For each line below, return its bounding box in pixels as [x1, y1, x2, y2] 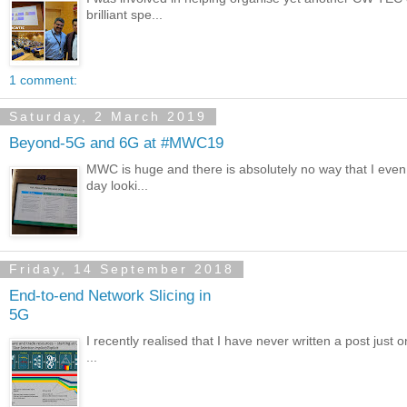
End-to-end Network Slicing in [9, 286, 211, 305]
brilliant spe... [86, 6, 164, 22]
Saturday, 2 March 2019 [9, 109, 207, 124]
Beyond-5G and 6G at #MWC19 [9, 134, 223, 153]
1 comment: [9, 72, 77, 87]
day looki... [86, 177, 149, 193]
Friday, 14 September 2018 [9, 262, 234, 277]
